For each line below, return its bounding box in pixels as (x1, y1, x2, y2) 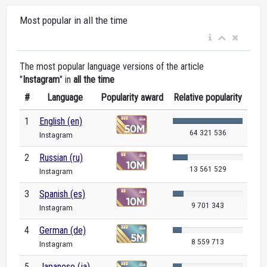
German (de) (39, 225, 86, 236)
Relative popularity (173, 92, 242, 103)
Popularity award (100, 92, 163, 103)
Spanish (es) (39, 188, 85, 200)
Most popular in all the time (20, 14, 128, 26)
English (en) (39, 116, 82, 127)
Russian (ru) (39, 152, 83, 163)
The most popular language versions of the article (20, 61, 204, 72)
